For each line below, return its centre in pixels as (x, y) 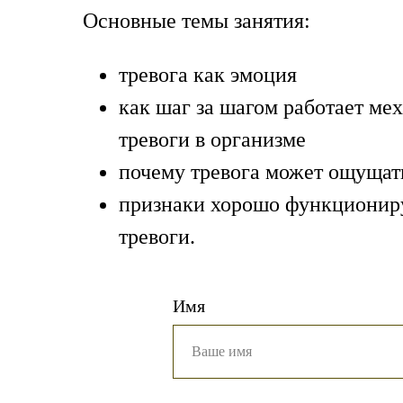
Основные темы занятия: (197, 21)
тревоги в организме (212, 139)
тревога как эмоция (208, 75)
